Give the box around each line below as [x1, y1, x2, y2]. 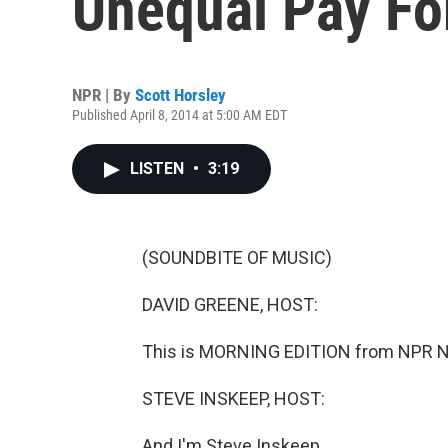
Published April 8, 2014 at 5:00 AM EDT [72, 107, 287, 123]
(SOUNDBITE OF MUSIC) [142, 247, 332, 268]
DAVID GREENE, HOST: [142, 294, 318, 315]
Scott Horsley [135, 85, 226, 105]
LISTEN [130, 159, 188, 178]
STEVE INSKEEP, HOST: [142, 388, 325, 409]
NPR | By [72, 85, 135, 105]
